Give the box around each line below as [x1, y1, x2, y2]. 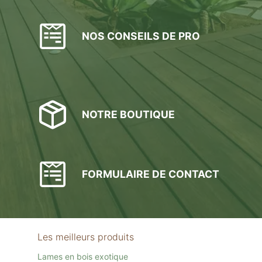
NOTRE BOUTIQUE [82, 108, 175, 120]
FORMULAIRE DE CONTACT [82, 168, 219, 180]
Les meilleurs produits [37, 231, 134, 243]
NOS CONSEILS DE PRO [82, 30, 200, 42]
